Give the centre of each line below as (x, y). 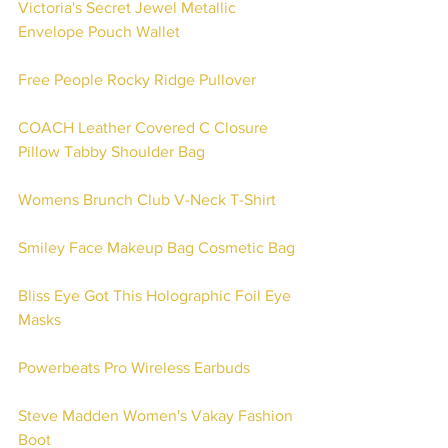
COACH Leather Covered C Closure (145, 127)
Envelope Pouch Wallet (99, 31)
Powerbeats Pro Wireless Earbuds (136, 367)
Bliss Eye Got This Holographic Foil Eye (156, 295)
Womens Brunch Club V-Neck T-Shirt (147, 199)
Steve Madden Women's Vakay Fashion (157, 415)
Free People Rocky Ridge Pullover (137, 79)
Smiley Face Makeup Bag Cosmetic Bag (156, 247)
